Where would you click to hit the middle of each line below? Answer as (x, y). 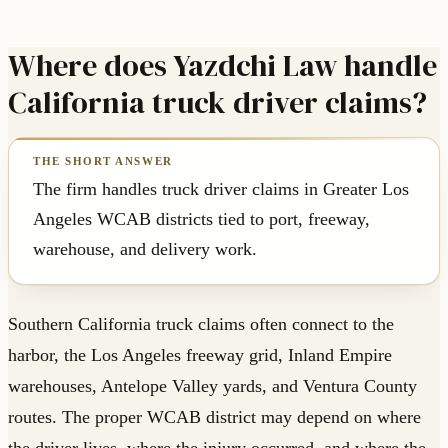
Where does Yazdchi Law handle (222, 65)
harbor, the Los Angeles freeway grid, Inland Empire (200, 354)
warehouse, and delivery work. (145, 248)
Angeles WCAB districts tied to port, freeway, (201, 218)
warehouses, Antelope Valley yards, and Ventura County (212, 385)
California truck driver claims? (217, 102)
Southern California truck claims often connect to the (201, 323)
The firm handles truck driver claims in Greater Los (221, 188)
